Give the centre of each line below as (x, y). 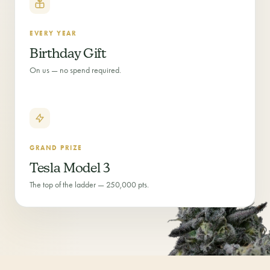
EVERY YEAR (53, 33)
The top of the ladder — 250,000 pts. (89, 185)
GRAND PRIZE (56, 148)
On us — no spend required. (75, 70)
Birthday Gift (68, 53)
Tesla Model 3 (70, 168)
